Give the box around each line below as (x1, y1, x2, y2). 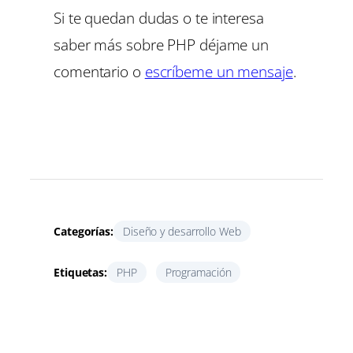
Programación (165, 265, 232, 281)
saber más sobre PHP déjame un (54, 33, 269, 55)
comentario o (54, 60, 145, 82)
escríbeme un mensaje (144, 60, 293, 82)
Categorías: (54, 224, 113, 240)
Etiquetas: (54, 265, 107, 281)
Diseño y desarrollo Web (122, 224, 241, 240)
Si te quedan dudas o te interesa (54, 6, 264, 28)
